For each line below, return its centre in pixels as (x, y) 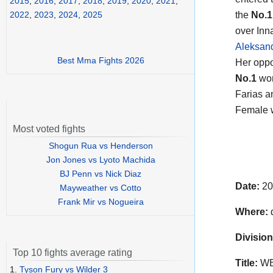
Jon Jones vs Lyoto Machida (101, 160)
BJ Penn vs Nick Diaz (101, 174)
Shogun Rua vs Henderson (101, 146)
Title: (246, 263)
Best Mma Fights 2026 (101, 61)
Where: (252, 211)
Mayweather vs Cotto (101, 188)
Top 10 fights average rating (73, 253)
